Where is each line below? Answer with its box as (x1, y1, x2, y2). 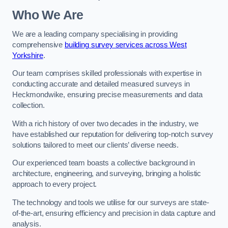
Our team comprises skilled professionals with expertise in (12, 69, 202, 78)
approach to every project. (12, 180, 97, 189)
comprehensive (12, 40, 65, 49)
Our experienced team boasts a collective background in (12, 159, 195, 167)
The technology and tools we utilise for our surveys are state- (12, 198, 209, 207)
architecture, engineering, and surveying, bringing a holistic (12, 169, 202, 178)
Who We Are (12, 8, 83, 22)
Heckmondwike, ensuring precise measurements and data (12, 91, 203, 99)
